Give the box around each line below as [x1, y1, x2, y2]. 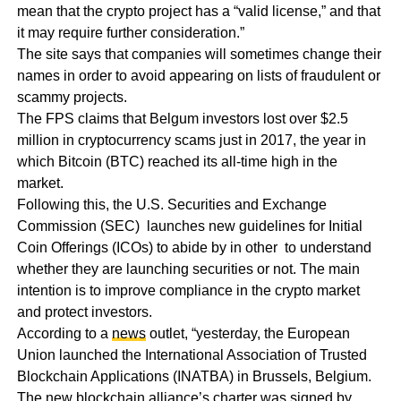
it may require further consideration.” [16, 24, 244, 40]
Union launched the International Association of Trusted [16, 346, 367, 363]
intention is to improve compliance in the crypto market [16, 282, 360, 298]
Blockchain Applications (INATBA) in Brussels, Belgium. [16, 368, 371, 384]
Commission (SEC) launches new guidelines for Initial [16, 218, 363, 234]
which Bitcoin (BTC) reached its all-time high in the [16, 153, 337, 169]
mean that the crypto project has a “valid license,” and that [16, 3, 380, 19]
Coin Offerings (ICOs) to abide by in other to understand [16, 239, 371, 255]
